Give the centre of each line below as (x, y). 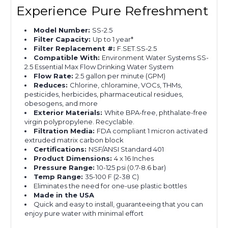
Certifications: (61, 149)
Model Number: (63, 30)
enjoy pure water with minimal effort (84, 213)
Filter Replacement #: (76, 49)
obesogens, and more (61, 104)
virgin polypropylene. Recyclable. (80, 122)
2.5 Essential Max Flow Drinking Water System (99, 67)
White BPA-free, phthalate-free (156, 113)
